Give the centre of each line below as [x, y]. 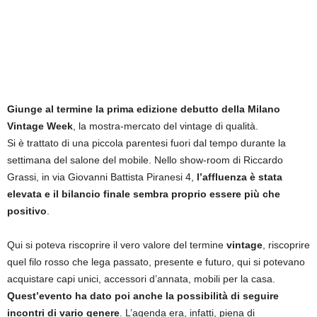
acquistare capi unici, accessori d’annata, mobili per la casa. [141, 279]
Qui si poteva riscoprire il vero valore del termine [117, 245]
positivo [27, 211]
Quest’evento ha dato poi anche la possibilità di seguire [143, 296]
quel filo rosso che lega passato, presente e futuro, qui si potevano [156, 262]
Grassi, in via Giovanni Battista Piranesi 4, [102, 177]
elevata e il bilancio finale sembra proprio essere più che [144, 194]
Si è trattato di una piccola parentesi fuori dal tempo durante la [146, 143]
